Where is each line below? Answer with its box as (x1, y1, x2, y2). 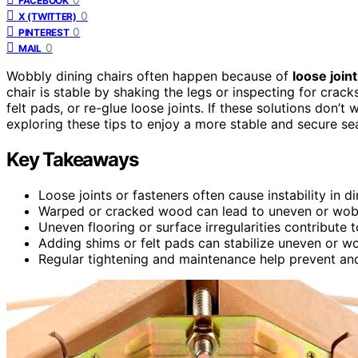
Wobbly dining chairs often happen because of (6, 67, 292, 84)
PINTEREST (18, 26, 70, 38)
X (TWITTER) (18, 10, 77, 22)
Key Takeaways (6, 147, 138, 171)
